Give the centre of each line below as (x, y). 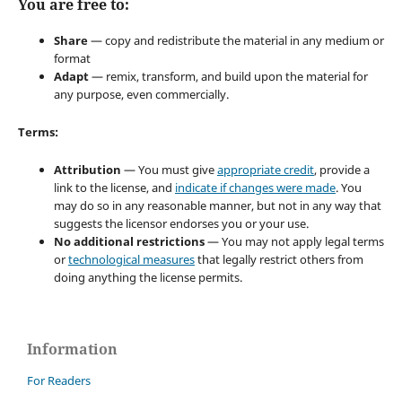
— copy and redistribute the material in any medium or (236, 40)
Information (72, 349)
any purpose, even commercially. (141, 94)
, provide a (341, 169)
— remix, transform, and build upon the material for (228, 76)
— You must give (169, 169)
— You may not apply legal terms (294, 241)
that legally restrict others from (279, 259)
